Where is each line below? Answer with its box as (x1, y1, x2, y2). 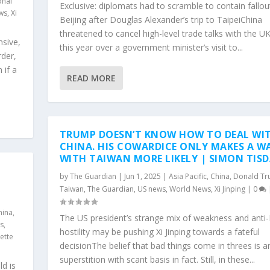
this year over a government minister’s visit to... (59, 41, 243, 53)
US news (137, 183, 166, 194)
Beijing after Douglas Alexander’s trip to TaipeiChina (59, 13, 262, 25)
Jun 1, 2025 (124, 171, 161, 181)
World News (169, 183, 211, 194)
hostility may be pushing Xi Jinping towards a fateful (59, 225, 260, 237)
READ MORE (66, 72, 116, 84)
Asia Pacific (168, 171, 207, 181)
